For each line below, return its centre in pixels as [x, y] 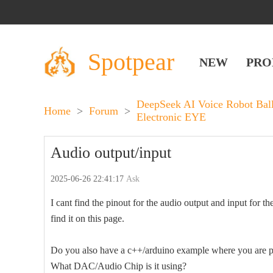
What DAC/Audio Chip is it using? [119, 266]
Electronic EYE [171, 117]
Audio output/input [111, 153]
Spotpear [131, 62]
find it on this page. [87, 218]
